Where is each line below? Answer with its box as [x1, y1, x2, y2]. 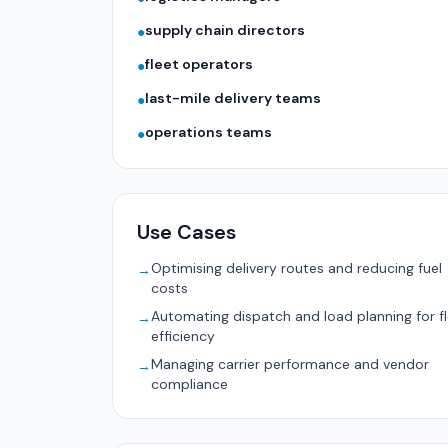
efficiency [151, 327, 215, 345]
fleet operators [145, 55, 253, 73]
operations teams [145, 123, 272, 141]
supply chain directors [145, 21, 305, 39]
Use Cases [137, 219, 236, 245]
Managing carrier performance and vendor [151, 355, 429, 373]
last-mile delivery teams [145, 89, 321, 107]
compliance [151, 375, 228, 393]
